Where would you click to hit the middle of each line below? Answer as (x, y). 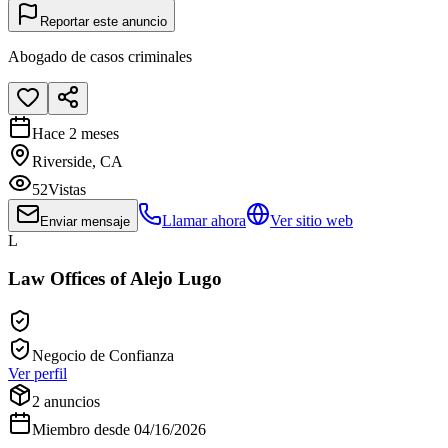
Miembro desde (81, 429)
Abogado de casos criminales (100, 56)
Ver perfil (37, 373)
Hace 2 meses (75, 133)
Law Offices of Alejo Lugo (115, 279)
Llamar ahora (204, 220)
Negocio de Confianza (103, 355)
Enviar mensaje (85, 221)
